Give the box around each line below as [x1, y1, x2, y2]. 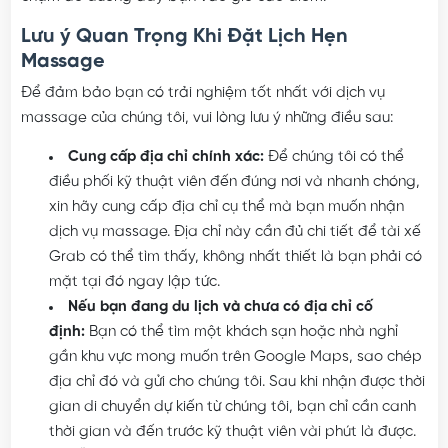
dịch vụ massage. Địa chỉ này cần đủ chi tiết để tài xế [48, 224, 421, 241]
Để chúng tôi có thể [263, 149, 404, 166]
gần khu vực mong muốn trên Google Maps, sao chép [48, 349, 422, 366]
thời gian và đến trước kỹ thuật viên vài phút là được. [48, 424, 416, 441]
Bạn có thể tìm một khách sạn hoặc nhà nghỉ [84, 324, 398, 341]
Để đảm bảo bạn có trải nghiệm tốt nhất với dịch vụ [20, 85, 385, 102]
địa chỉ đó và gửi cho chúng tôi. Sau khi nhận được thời [48, 374, 425, 391]
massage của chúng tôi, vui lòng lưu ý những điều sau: [20, 110, 393, 127]
